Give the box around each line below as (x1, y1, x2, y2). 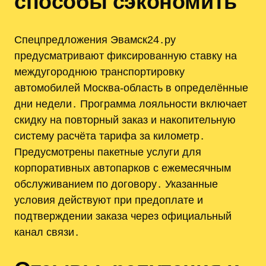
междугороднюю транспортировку (14, 65, 185, 78)
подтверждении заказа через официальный (14, 209, 232, 222)
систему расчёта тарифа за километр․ (14, 129, 205, 142)
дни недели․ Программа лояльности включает (14, 97, 247, 110)
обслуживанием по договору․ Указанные (14, 177, 218, 190)
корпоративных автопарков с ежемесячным (14, 161, 231, 174)
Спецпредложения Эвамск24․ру (14, 33, 176, 46)
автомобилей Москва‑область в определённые (14, 81, 248, 94)
